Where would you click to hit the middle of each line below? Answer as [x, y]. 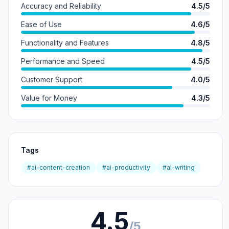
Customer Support [52, 79]
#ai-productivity [126, 167]
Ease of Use [41, 24]
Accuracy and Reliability [61, 6]
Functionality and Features [65, 43]
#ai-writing [179, 167]
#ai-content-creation [59, 167]
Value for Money [49, 98]
